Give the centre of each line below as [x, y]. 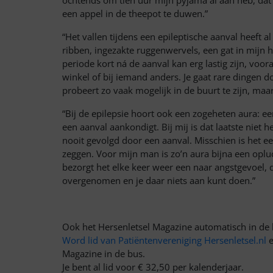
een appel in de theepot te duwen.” [135, 13]
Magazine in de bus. [104, 253]
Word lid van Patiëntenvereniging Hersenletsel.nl [165, 240]
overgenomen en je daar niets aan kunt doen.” [159, 180]
